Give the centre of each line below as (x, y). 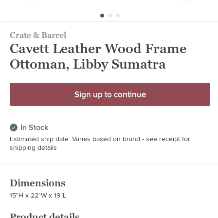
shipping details (34, 147)
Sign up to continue (110, 94)
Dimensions (38, 183)
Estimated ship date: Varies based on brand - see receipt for (100, 138)
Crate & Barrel (38, 35)
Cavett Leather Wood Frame (98, 48)
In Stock (35, 127)
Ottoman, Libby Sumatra (88, 64)
